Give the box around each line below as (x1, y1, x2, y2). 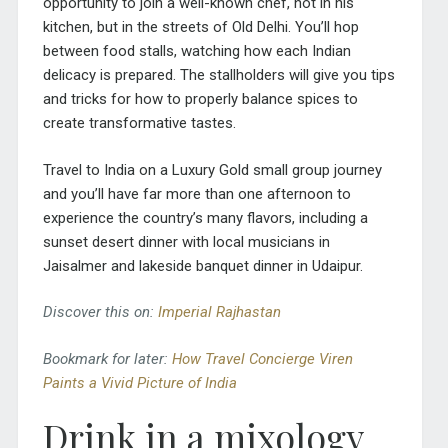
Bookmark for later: (42, 349, 172, 368)
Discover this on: (42, 303, 158, 322)
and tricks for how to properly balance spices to (42, 90, 358, 109)
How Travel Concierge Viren (171, 349, 353, 368)
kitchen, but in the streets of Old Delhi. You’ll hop (42, 18, 359, 37)
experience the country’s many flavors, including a (42, 208, 368, 227)
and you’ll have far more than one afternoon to (42, 184, 351, 203)
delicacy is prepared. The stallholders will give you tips (42, 66, 395, 85)
